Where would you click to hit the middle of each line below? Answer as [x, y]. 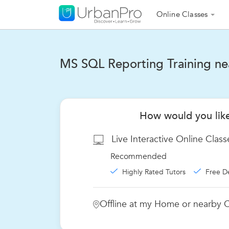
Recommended [139, 156]
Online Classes [182, 14]
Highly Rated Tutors [154, 172]
